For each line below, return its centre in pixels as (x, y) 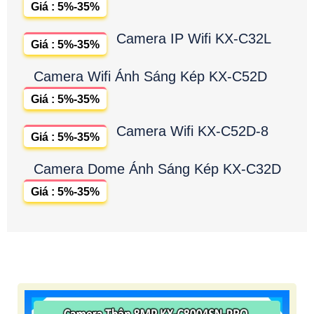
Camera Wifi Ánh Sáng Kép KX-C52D (150, 76)
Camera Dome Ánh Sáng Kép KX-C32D (157, 169)
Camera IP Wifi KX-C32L (194, 38)
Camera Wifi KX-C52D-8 (192, 131)
